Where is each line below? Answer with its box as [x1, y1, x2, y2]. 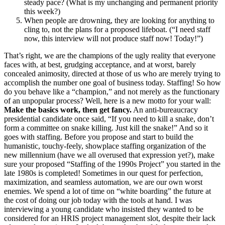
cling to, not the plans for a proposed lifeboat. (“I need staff [24, 25, 210, 34]
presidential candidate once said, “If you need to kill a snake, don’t [4, 115, 214, 124]
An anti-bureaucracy [132, 105, 198, 115]
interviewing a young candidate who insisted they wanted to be [4, 205, 203, 214]
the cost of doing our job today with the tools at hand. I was [4, 196, 192, 205]
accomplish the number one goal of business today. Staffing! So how [4, 78, 221, 87]
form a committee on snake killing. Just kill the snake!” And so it [4, 124, 208, 133]
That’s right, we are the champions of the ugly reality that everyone [4, 51, 215, 60]
